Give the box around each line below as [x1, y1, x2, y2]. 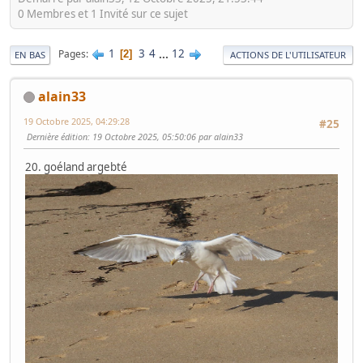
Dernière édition [27, 130, 88, 143]
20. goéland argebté [25, 159, 127, 174]
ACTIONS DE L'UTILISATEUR [230, 48, 346, 61]
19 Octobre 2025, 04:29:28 [23, 114, 130, 127]
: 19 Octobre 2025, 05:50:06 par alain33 [88, 130, 243, 143]
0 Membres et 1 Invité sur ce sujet [18, 6, 188, 21]
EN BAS [15, 48, 45, 61]
